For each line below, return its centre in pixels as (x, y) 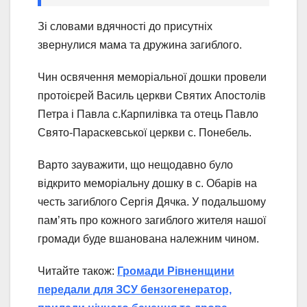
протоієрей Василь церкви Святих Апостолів (152, 96)
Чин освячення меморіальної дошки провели (152, 77)
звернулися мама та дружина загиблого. (140, 45)
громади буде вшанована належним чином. (150, 239)
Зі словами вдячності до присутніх (125, 27)
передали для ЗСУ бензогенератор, (135, 290)
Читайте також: (77, 271)
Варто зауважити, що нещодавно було (135, 165)
